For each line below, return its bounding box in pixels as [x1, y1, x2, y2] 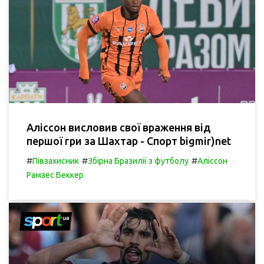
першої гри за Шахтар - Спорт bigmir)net [27, 134, 231, 147]
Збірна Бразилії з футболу [88, 156, 189, 166]
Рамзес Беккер [27, 170, 84, 180]
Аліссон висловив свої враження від [27, 121, 211, 133]
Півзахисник [32, 156, 79, 166]
